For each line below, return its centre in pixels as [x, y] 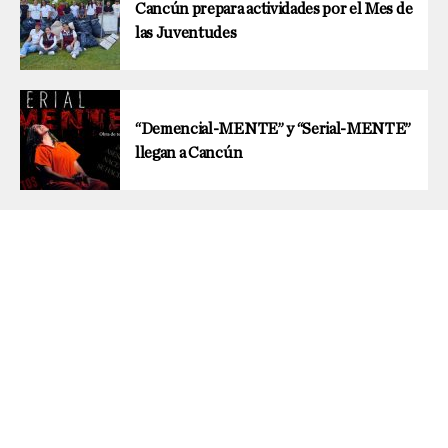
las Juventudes [186, 33]
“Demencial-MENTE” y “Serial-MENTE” [273, 129]
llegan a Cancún [189, 153]
